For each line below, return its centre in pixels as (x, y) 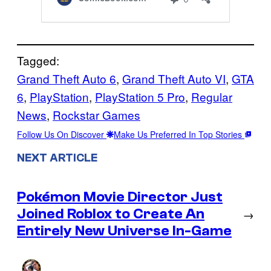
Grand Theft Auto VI (174, 78)
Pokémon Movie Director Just (120, 197)
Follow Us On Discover (62, 134)
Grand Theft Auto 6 (67, 78)
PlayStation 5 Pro (140, 96)
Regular (212, 96)
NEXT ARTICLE (57, 158)
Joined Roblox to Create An (111, 214)
